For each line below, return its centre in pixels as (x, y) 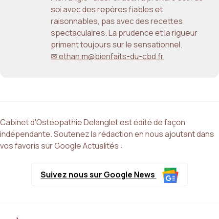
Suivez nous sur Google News (99, 175)
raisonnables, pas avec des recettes (117, 21)
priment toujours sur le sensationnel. (117, 45)
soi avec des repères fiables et (107, 10)
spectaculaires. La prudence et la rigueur (124, 33)
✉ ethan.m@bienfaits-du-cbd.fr (107, 56)
